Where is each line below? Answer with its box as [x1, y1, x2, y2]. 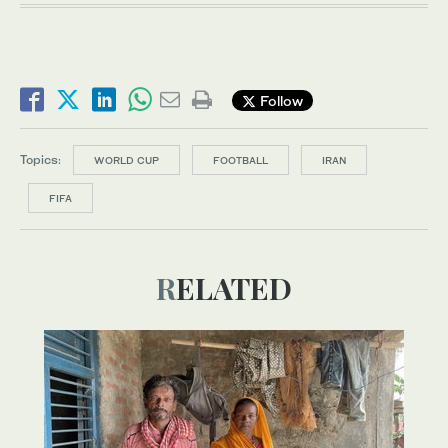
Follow [256, 91, 303, 109]
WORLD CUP [94, 154, 159, 167]
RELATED [176, 268, 292, 309]
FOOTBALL [213, 154, 268, 167]
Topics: [20, 152, 61, 168]
